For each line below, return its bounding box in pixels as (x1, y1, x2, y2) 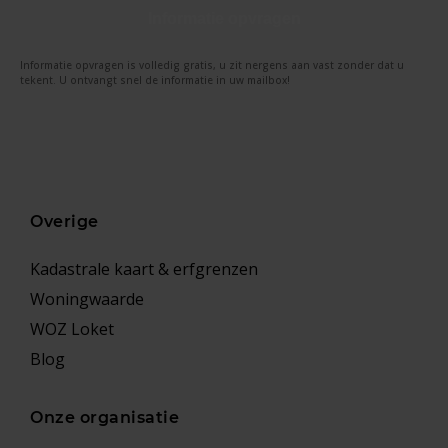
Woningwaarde (30, 288, 144, 311)
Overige (30, 212, 99, 232)
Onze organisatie (30, 407, 179, 427)
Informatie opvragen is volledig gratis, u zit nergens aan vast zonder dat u (20, 58, 404, 72)
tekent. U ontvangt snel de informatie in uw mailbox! (20, 73, 290, 87)
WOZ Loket (30, 318, 114, 341)
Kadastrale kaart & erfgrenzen (30, 258, 258, 281)
